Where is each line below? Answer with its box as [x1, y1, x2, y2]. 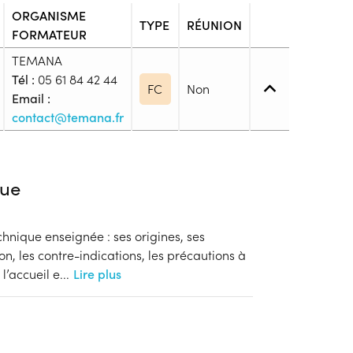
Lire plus [73, 266, 121, 282]
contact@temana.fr [11, 109, 124, 125]
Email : [11, 90, 50, 106]
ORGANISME [11, 7, 86, 24]
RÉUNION [186, 17, 242, 33]
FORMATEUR [11, 26, 87, 43]
